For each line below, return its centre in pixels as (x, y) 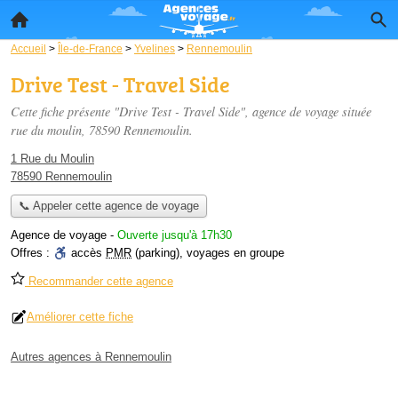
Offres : (32, 253)
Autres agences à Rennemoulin (91, 357)
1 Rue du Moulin (52, 159)
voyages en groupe (235, 253)
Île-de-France (90, 48)
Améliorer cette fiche (80, 317)
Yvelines (155, 48)
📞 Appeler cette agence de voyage (108, 206)
